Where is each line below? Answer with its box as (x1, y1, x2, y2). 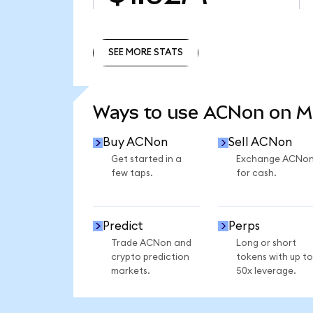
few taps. (110, 168, 153, 179)
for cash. (235, 168, 277, 179)
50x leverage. (235, 265, 296, 276)
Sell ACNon (228, 136, 292, 149)
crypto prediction (110, 252, 189, 262)
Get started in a (110, 154, 182, 165)
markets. (110, 265, 150, 276)
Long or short (235, 238, 296, 248)
